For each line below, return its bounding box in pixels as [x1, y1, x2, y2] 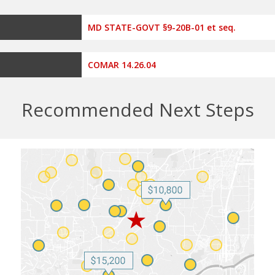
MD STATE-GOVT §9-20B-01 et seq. [87, 21, 236, 33]
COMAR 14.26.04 [87, 58, 156, 71]
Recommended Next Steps [21, 96, 254, 122]
